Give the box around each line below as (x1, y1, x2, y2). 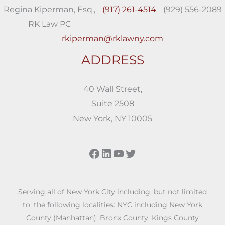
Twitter (124, 145, 167, 160)
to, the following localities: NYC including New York (23, 200, 202, 210)
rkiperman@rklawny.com (62, 33, 163, 43)
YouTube (112, 145, 165, 160)
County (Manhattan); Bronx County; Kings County (26, 213, 199, 223)
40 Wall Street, (83, 84, 142, 94)
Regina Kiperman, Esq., (3, 4, 95, 14)
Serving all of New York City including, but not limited (18, 187, 207, 197)
